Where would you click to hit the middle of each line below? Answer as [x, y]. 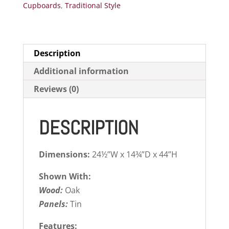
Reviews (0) [56, 89]
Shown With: [65, 176]
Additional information [81, 71]
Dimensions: [65, 154]
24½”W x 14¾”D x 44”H [134, 154]
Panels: [54, 204]
